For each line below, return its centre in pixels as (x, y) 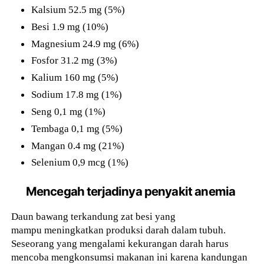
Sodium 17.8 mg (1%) (77, 95)
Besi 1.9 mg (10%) (70, 26)
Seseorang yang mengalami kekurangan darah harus (120, 243)
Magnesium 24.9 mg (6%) (85, 43)
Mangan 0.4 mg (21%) (78, 145)
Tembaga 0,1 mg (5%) (77, 128)
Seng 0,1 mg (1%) (69, 111)
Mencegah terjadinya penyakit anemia (131, 191)
